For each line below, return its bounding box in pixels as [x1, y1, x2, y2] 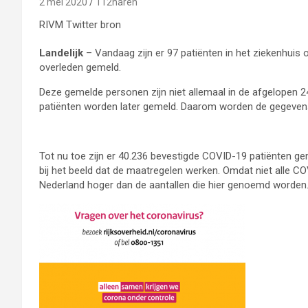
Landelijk [39, 46, 83, 59]
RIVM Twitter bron [39, 18, 121, 31]
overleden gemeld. [39, 60, 121, 74]
